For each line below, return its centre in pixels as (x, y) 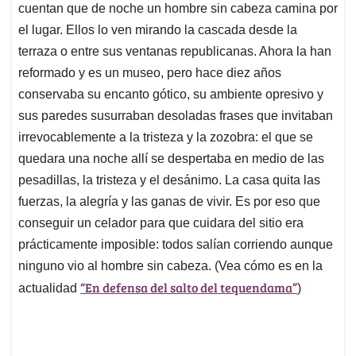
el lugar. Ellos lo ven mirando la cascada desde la (158, 29)
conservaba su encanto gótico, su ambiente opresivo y (171, 94)
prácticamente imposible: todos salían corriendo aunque (176, 244)
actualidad (49, 288)
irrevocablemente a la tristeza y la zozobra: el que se (166, 137)
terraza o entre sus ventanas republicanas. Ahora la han (175, 51)
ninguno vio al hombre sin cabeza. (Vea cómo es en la (170, 265)
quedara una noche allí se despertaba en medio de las (171, 158)
